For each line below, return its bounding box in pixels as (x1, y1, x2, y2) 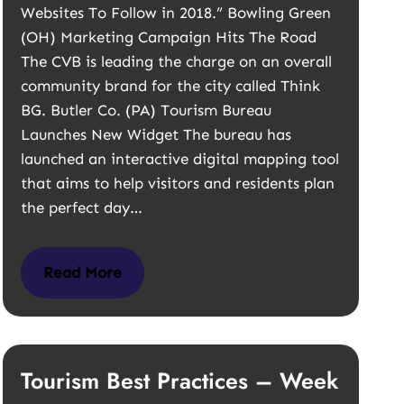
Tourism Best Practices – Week (21, 364, 339, 397)
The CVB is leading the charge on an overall (21, 52, 333, 70)
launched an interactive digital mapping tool (21, 150, 340, 168)
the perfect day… (21, 198, 148, 216)
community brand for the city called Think (21, 77, 321, 95)
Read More (43, 263, 123, 281)
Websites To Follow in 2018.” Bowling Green (21, 4, 332, 22)
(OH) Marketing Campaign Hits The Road (21, 28, 317, 46)
